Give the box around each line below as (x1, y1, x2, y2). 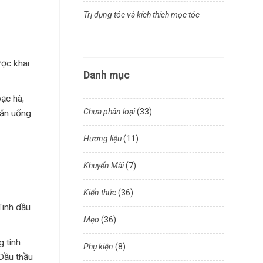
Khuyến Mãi (83, 161, 124, 170)
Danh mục (83, 69, 130, 81)
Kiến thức (83, 188, 116, 197)
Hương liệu (83, 134, 122, 143)
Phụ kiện (83, 242, 113, 251)
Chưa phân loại (83, 107, 135, 116)
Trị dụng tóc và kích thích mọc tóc (83, 10, 200, 19)
